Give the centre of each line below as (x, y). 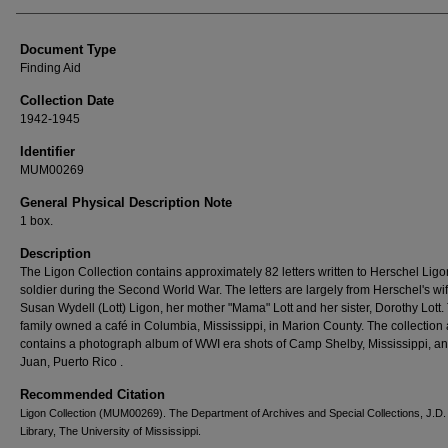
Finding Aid (50, 68)
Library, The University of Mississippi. (110, 431)
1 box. (36, 221)
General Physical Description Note (126, 202)
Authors (48, 14)
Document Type (68, 49)
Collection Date (67, 100)
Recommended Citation (92, 394)
